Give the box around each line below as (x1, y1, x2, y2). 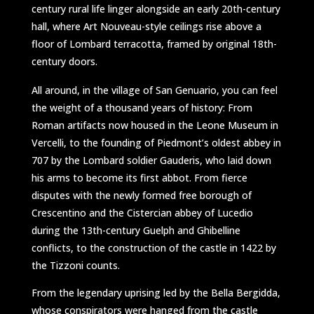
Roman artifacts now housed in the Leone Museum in (31, 118, 278, 132)
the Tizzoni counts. (31, 258, 120, 272)
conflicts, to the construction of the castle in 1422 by (31, 240, 276, 254)
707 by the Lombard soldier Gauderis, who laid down (31, 153, 271, 167)
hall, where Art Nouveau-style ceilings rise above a (31, 19, 261, 33)
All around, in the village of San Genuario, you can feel (31, 83, 278, 97)
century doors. (31, 54, 97, 68)
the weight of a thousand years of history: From (31, 100, 252, 114)
